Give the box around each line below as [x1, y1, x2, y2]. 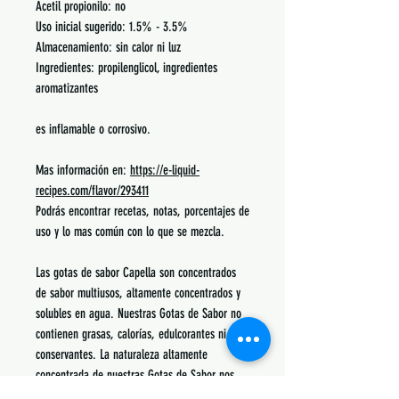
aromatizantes [36, 80, 98, 96]
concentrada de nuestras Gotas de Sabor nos [36, 367, 234, 383]
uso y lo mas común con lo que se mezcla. [36, 224, 228, 240]
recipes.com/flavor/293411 [36, 183, 149, 199]
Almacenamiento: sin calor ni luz [36, 39, 181, 55]
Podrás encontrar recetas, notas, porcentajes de [36, 203, 249, 219]
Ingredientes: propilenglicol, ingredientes [36, 60, 217, 76]
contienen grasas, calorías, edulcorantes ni [36, 326, 226, 342]
